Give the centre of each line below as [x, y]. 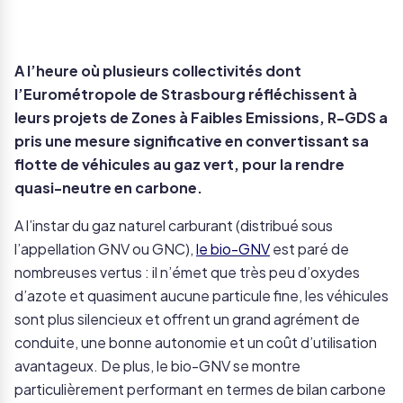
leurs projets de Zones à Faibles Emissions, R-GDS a [201, 117]
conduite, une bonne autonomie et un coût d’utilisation [196, 342]
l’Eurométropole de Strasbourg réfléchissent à [186, 94]
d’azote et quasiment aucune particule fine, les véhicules [201, 296]
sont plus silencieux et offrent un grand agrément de [187, 319]
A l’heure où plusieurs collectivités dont [158, 71]
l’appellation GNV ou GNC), [105, 249]
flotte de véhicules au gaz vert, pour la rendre [179, 164]
